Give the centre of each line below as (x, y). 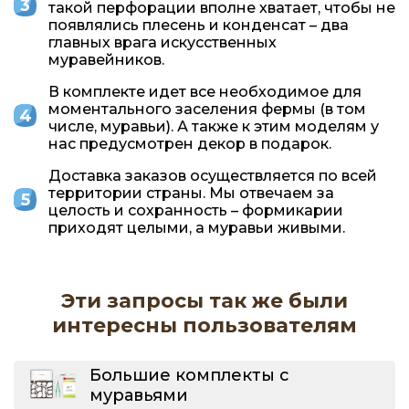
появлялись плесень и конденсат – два (199, 25)
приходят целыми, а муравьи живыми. (197, 227)
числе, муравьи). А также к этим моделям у (214, 126)
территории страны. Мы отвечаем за (191, 193)
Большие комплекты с (189, 376)
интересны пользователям (204, 325)
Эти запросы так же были (204, 300)
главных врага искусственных (163, 42)
